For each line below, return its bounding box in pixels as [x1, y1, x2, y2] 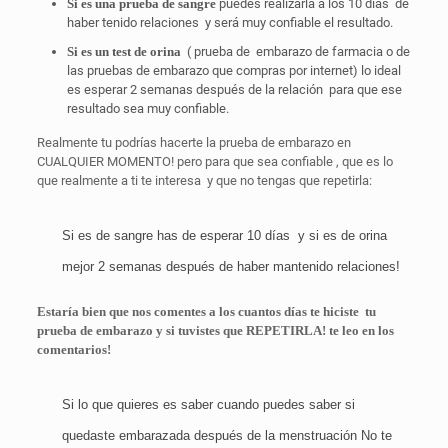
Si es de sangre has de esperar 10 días [61, 228, 290, 243]
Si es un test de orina [66, 44, 181, 59]
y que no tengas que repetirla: [206, 173, 372, 188]
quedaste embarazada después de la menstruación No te [61, 428, 392, 443]
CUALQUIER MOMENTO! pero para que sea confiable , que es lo [36, 154, 393, 169]
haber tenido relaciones [66, 15, 199, 30]
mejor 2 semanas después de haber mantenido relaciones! [61, 259, 400, 274]
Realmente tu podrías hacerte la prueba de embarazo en [36, 135, 351, 150]
